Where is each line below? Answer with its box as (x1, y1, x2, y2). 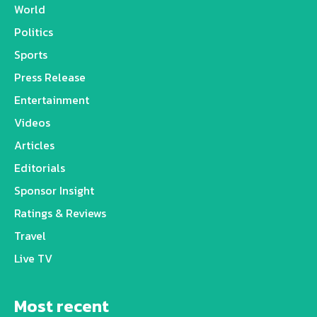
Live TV (14, 250, 52, 267)
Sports (14, 46, 47, 64)
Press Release (14, 69, 86, 86)
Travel (14, 227, 46, 245)
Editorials (14, 159, 65, 177)
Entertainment (14, 91, 89, 109)
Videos (14, 114, 50, 132)
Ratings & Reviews (14, 204, 106, 222)
